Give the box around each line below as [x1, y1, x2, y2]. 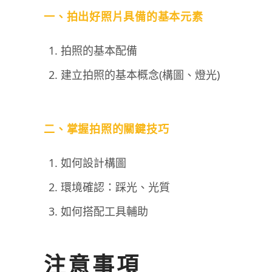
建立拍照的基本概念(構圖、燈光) [61, 67, 220, 82]
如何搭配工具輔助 [61, 204, 148, 219]
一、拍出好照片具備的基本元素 [44, 9, 203, 24]
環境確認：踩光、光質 [61, 180, 170, 194]
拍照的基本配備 [61, 43, 137, 58]
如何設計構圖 [61, 155, 126, 170]
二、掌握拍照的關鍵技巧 [44, 121, 169, 136]
